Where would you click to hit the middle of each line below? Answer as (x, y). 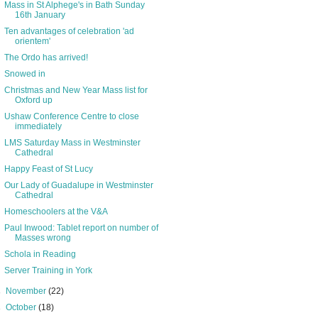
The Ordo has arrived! (46, 58)
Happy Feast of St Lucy (48, 169)
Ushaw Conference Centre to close (71, 117)
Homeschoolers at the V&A (56, 212)
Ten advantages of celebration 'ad (69, 32)
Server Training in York (48, 271)
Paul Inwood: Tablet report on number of (81, 228)
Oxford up (33, 100)
